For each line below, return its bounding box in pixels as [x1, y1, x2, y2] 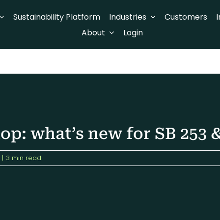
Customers [164, 11, 207, 23]
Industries [109, 11, 147, 23]
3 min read [5, 153, 41, 163]
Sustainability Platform [13, 11, 100, 23]
